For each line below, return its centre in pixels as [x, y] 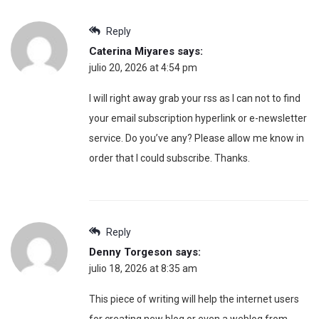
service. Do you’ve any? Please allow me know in [197, 138]
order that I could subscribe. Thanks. [169, 158]
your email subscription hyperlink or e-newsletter [198, 118]
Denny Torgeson [131, 252]
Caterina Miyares [132, 51]
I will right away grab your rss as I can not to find [195, 98]
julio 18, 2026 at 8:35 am [143, 268]
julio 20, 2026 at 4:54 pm [143, 67]
